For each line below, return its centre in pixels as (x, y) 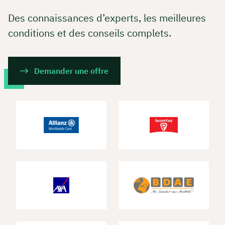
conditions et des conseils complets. (90, 33)
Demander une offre (71, 71)
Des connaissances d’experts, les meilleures (107, 18)
